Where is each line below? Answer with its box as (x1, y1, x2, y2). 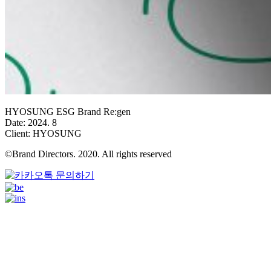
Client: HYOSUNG (5, 128, 82, 139)
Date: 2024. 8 (5, 117, 57, 128)
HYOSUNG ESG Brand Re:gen (5, 106, 131, 117)
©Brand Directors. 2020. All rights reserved (5, 148, 172, 159)
